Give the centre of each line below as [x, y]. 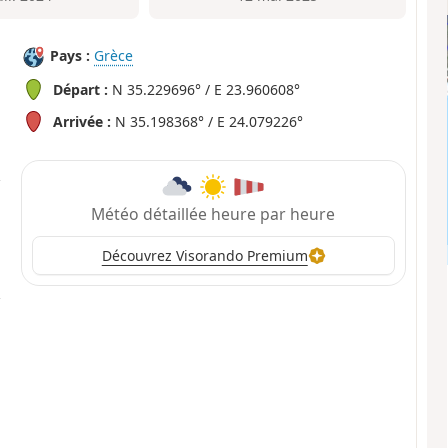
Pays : [70, 56]
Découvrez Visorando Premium [204, 256]
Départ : [81, 90]
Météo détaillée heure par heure [213, 213]
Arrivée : [82, 122]
